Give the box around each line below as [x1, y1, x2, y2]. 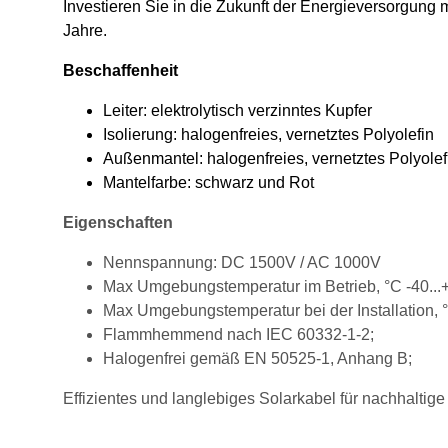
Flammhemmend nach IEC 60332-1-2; [103, 326, 374, 344]
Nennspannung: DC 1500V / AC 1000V [103, 254, 381, 272]
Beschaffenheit [63, 62, 178, 80]
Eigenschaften [63, 214, 173, 232]
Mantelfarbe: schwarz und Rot [103, 174, 314, 192]
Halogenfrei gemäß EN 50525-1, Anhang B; [103, 350, 412, 368]
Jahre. [63, 22, 107, 40]
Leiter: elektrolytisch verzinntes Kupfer [103, 102, 372, 120]
